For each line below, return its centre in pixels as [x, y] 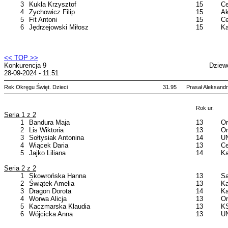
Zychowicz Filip [52, 12]
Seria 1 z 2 [20, 115]
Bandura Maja [49, 122]
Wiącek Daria [49, 145]
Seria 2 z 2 [20, 168]
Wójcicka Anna [51, 214]
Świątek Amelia [52, 183]
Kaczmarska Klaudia [60, 206]
